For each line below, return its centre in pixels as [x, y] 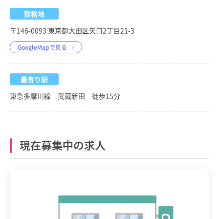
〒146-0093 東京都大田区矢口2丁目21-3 [72, 31]
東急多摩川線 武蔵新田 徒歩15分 [65, 96]
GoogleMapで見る [42, 47]
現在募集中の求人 [63, 145]
